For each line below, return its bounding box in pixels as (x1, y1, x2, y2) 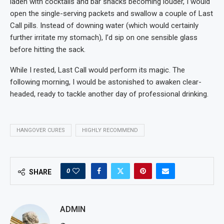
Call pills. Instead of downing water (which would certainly (10, 20, 198, 30)
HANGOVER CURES (16, 126, 65, 133)
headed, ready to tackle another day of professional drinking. (10, 89, 208, 98)
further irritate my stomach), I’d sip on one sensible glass (10, 32, 197, 42)
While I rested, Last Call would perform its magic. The (10, 65, 185, 74)
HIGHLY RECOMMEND (82, 126, 138, 133)
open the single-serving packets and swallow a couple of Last (10, 8, 213, 18)
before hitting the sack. (10, 44, 85, 54)
